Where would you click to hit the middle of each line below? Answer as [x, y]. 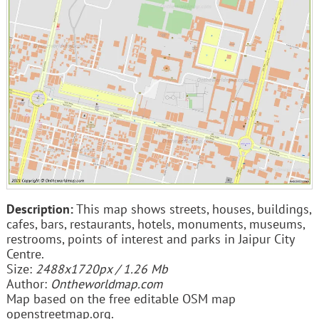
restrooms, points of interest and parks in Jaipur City [150, 239]
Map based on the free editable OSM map [121, 299]
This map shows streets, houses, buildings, [192, 209]
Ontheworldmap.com [106, 284]
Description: [40, 209]
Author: [28, 284]
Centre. [25, 254]
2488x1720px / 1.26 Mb [101, 269]
